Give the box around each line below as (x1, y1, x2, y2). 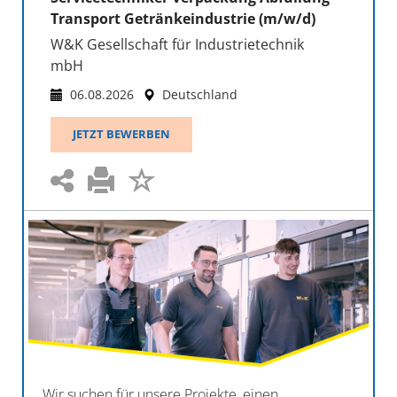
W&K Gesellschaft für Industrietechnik (51, 34, 304, 54)
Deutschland (162, 85, 237, 103)
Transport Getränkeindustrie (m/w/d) (51, 8, 315, 28)
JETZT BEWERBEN (73, 126, 170, 143)
